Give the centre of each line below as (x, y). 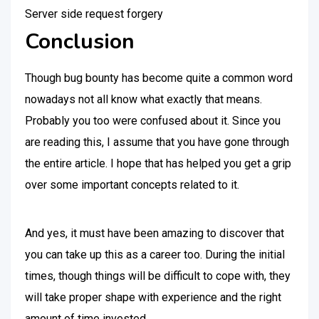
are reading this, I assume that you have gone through (157, 142)
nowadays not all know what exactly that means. (143, 99)
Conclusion (80, 42)
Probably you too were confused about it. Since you (153, 121)
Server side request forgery (94, 14)
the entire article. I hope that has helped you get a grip (158, 163)
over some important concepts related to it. (134, 185)
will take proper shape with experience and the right (153, 297)
